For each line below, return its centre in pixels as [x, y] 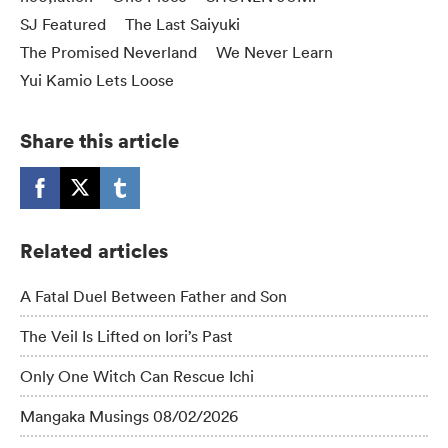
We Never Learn [274, 51]
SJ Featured [63, 23]
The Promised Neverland [108, 51]
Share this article [99, 140]
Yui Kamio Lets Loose [97, 79]
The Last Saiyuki [182, 23]
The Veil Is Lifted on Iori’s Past [126, 336]
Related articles [94, 251]
